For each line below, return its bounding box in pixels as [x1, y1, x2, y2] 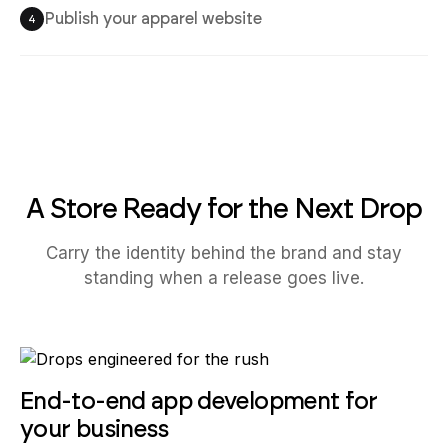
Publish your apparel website [44, 9, 262, 28]
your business [20, 414, 169, 443]
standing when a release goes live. [84, 268, 364, 288]
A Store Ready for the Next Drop [26, 191, 422, 225]
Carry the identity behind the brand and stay [46, 243, 402, 263]
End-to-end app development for [20, 386, 378, 415]
